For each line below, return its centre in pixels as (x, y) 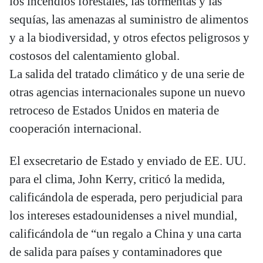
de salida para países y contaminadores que (116, 252)
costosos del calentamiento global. (95, 56)
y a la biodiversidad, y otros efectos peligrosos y (129, 38)
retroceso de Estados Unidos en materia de (114, 111)
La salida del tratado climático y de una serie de (127, 74)
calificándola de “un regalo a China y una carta (125, 234)
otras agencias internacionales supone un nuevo (127, 92)
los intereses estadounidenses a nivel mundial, (123, 216)
